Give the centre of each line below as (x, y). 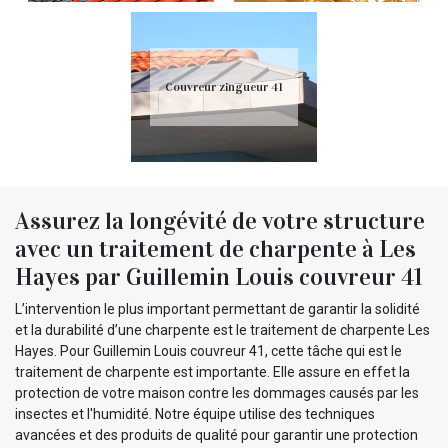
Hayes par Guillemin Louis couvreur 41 (219, 276)
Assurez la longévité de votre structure (220, 220)
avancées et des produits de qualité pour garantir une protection (216, 434)
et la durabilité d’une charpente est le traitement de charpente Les (222, 329)
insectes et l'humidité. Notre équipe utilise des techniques (195, 413)
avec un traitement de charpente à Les (215, 248)
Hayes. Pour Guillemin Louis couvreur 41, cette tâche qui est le (208, 350)
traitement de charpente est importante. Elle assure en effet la (212, 371)
